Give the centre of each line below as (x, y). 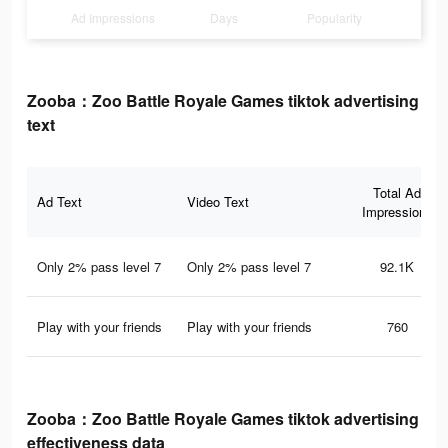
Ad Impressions (113, 18)
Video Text (218, 202)
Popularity (335, 18)
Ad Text (59, 202)
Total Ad (397, 193)
